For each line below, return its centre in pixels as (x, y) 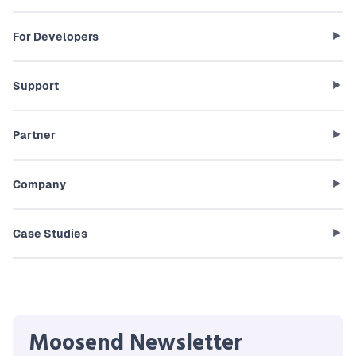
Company (39, 185)
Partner (34, 135)
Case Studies (50, 234)
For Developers (56, 37)
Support (36, 86)
